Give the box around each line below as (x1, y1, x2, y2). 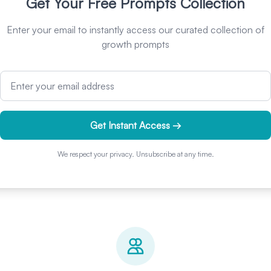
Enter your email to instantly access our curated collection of (7, 24, 264, 36)
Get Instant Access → (90, 119, 181, 131)
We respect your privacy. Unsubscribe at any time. (57, 149, 214, 158)
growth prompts (102, 38, 169, 50)
